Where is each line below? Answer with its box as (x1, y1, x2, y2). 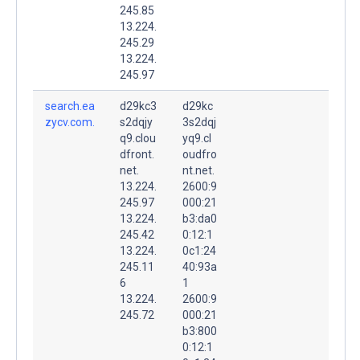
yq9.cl (182, 131, 211, 145)
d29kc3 (120, 99, 157, 112)
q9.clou (120, 131, 156, 145)
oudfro (182, 147, 217, 161)
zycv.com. (45, 115, 95, 129)
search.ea (45, 99, 95, 112)
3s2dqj (182, 115, 216, 129)
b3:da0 (182, 211, 217, 225)
